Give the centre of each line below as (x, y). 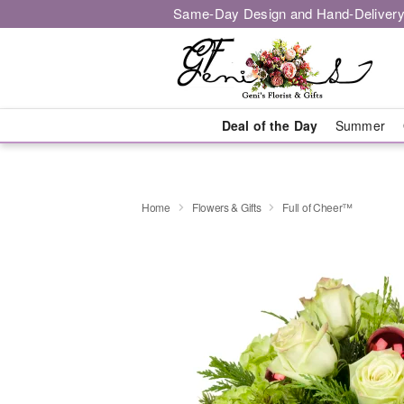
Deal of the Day (269, 125)
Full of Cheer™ (318, 207)
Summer (360, 125)
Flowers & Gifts (226, 207)
